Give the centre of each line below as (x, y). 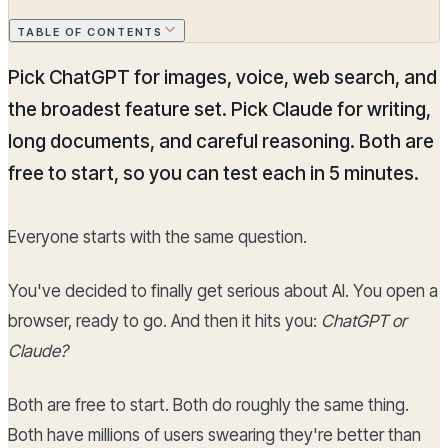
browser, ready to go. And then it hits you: (164, 321)
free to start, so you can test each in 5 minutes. (213, 174)
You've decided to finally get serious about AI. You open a (223, 291)
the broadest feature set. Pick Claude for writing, (219, 110)
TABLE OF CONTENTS (90, 32)
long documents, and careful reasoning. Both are (221, 142)
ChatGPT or (364, 321)
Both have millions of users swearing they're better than (214, 435)
